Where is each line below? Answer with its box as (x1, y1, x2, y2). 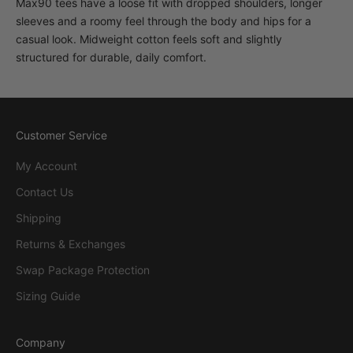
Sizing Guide (16, 289, 80, 303)
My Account (16, 159, 77, 173)
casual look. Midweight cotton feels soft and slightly (16, 32, 282, 46)
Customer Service (16, 128, 107, 143)
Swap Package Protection (16, 263, 150, 277)
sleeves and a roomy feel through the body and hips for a (16, 14, 311, 28)
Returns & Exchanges (16, 237, 125, 251)
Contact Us (16, 185, 73, 199)
